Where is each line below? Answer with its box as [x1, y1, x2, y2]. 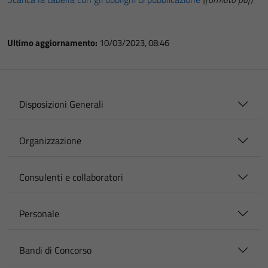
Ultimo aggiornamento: [7, 36, 99, 50]
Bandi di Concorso [19, 243, 92, 257]
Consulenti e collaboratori [19, 170, 123, 184]
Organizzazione [19, 133, 81, 148]
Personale [19, 206, 59, 221]
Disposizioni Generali [19, 97, 103, 111]
